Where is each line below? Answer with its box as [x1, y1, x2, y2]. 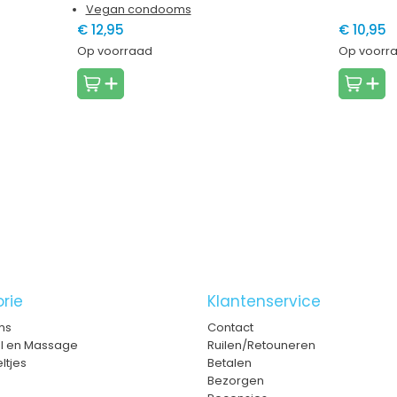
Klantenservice [206, 291, 321, 313]
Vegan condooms [85, 2, 191, 18]
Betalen [206, 354, 252, 372]
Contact [206, 319, 253, 337]
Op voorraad [76, 43, 152, 59]
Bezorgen [206, 372, 264, 390]
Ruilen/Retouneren [206, 337, 315, 354]
